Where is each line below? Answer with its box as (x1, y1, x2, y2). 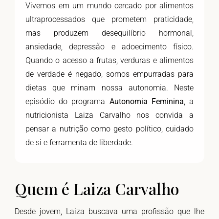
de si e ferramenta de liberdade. (25, 138, 133, 148)
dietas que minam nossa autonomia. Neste (25, 83, 194, 93)
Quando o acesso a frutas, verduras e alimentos (25, 56, 194, 66)
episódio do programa (25, 97, 109, 107)
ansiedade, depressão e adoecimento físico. (25, 42, 194, 52)
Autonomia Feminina (109, 97, 184, 107)
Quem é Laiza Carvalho (15, 178, 179, 199)
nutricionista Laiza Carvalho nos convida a (25, 110, 194, 120)
